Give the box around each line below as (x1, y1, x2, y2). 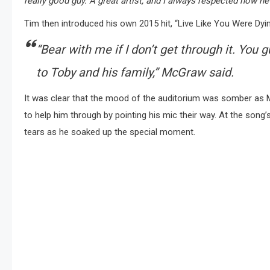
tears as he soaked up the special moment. (24, 127, 195, 138)
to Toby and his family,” (36, 65, 158, 80)
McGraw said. (158, 65, 234, 80)
